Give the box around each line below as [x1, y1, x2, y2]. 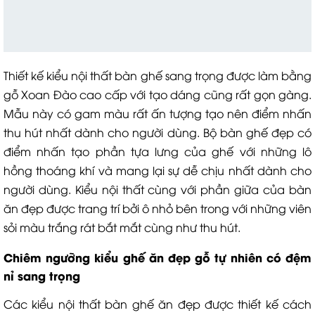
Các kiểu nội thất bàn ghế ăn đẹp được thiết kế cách [4, 296, 311, 311]
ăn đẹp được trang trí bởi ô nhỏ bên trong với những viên [4, 200, 311, 216]
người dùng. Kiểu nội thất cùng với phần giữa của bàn [4, 181, 311, 197]
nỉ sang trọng [4, 267, 80, 283]
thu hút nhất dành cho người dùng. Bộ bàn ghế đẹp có [4, 124, 311, 140]
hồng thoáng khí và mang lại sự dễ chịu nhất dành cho [4, 162, 311, 178]
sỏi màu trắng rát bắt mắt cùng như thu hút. [4, 219, 240, 235]
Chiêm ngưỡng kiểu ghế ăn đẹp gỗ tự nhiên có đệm [4, 249, 311, 265]
